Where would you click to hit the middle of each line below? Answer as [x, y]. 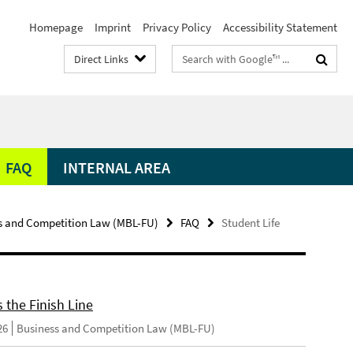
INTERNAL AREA [117, 167]
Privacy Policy [177, 27]
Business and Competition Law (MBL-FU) [116, 328]
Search [190, 56]
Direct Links [101, 59]
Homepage [56, 27]
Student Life [251, 223]
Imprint [113, 27]
